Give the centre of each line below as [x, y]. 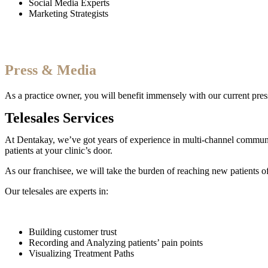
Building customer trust [74, 232]
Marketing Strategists [68, 13]
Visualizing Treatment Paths [81, 253]
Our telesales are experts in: [58, 191]
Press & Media [51, 70]
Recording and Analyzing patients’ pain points [117, 242]
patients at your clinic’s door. [60, 150]
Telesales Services [59, 118]
